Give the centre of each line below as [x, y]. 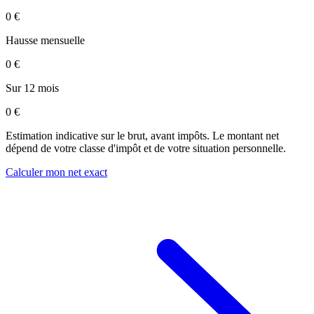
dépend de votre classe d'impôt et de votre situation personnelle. [146, 148]
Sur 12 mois [32, 88]
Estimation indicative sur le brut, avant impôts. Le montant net [142, 135]
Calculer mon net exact [56, 172]
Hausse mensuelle [45, 40]
